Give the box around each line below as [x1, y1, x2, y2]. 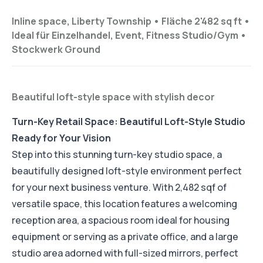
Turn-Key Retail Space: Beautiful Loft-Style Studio [12, 115, 245, 129]
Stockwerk [12, 43, 63, 56]
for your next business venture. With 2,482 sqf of [12, 181, 227, 194]
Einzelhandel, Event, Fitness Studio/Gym [52, 29, 238, 42]
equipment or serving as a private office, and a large [12, 230, 238, 244]
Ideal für [12, 29, 50, 42]
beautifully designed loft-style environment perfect [12, 164, 242, 178]
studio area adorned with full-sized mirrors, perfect [12, 247, 238, 260]
